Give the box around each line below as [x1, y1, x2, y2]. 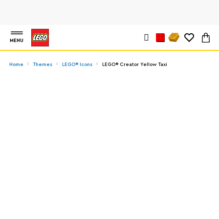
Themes [33, 62, 52, 67]
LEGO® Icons [62, 62, 92, 67]
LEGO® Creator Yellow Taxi [102, 62, 167, 67]
